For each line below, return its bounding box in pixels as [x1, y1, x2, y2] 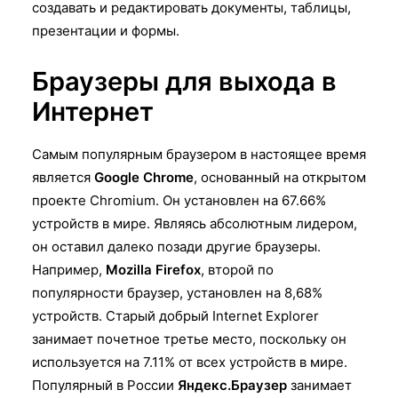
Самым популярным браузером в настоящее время [32, 145, 366, 163]
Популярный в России [32, 376, 178, 394]
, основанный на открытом [194, 168, 366, 186]
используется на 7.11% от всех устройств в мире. [32, 353, 347, 370]
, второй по [201, 260, 274, 278]
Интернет [32, 95, 154, 127]
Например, [32, 260, 106, 278]
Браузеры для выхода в [32, 65, 337, 97]
